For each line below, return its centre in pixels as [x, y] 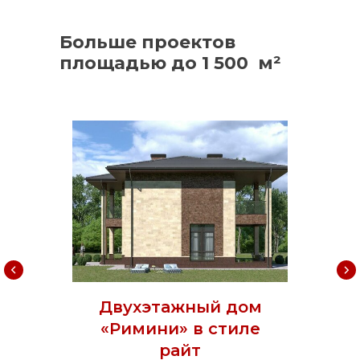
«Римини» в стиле [180, 328]
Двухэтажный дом [180, 307]
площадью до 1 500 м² [170, 63]
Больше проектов [147, 42]
